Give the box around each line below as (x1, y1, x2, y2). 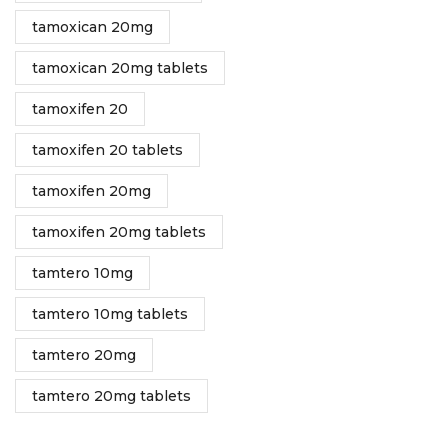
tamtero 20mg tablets (32, 387, 191, 406)
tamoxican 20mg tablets (32, 59, 208, 78)
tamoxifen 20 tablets (32, 141, 183, 160)
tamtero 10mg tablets (32, 305, 188, 324)
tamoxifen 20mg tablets (32, 223, 206, 242)
